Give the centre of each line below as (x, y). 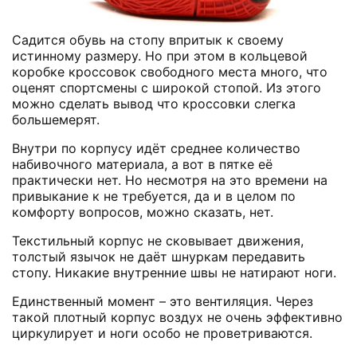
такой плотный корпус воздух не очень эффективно (177, 317)
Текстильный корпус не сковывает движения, (158, 240)
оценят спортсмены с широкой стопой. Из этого (167, 87)
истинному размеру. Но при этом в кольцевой (160, 55)
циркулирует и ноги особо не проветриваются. (162, 333)
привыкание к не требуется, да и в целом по (154, 196)
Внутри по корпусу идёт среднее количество (156, 148)
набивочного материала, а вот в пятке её (142, 164)
